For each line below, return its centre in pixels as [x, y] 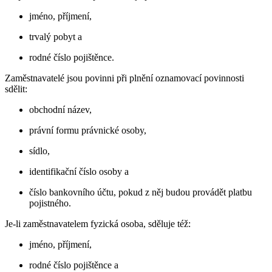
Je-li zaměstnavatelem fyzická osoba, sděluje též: [98, 224]
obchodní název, [60, 110]
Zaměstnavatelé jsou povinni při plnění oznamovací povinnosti [124, 78]
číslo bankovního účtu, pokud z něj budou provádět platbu [141, 192]
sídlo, [39, 151]
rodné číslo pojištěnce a [74, 265]
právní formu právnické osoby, [88, 131]
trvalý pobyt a [56, 37]
